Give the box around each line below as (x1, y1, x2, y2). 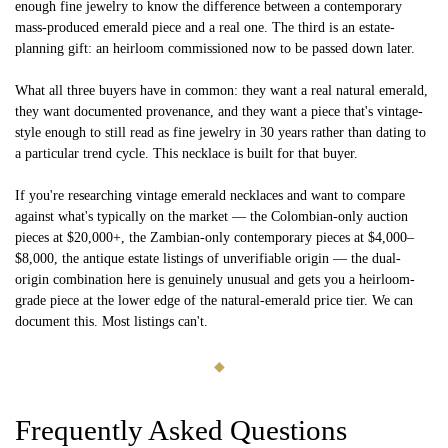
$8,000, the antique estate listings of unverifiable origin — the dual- (15, 250, 401, 266)
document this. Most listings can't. (15, 313, 208, 329)
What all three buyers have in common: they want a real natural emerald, (15, 82, 428, 98)
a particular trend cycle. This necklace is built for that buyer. (15, 145, 358, 161)
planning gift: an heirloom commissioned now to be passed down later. (15, 40, 415, 56)
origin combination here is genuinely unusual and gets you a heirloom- (15, 271, 415, 287)
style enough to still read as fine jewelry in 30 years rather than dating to (15, 124, 426, 140)
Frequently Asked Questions (15, 413, 347, 446)
